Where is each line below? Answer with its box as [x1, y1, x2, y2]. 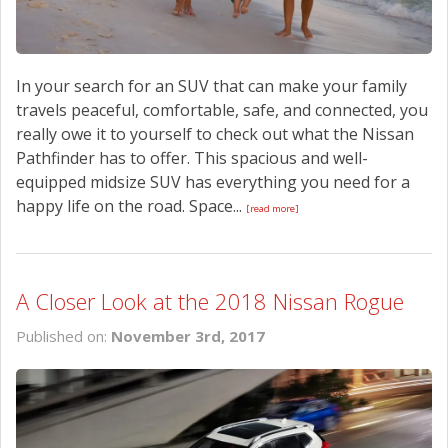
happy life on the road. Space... [16, 194, 246, 217]
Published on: [16, 325, 111, 346]
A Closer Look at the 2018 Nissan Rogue [16, 285, 404, 316]
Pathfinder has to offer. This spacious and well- [16, 146, 368, 169]
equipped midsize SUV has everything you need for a [16, 170, 410, 193]
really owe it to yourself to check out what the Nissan [16, 122, 414, 145]
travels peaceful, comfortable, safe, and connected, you [16, 98, 428, 121]
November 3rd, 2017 [111, 325, 265, 346]
